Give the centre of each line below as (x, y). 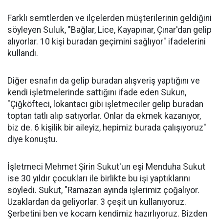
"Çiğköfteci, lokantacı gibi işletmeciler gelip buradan (105, 104)
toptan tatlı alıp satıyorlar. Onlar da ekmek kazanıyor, (104, 116)
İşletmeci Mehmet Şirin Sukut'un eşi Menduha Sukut (106, 167)
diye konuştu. (33, 139)
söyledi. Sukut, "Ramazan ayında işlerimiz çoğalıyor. (103, 190)
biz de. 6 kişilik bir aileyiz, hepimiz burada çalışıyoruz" (107, 128)
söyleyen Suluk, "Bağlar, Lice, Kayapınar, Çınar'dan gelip (109, 30)
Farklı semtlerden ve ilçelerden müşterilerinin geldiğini (109, 18)
